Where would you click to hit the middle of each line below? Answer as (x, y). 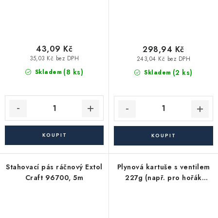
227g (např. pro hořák (163, 177)
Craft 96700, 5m (54, 177)
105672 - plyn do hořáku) (163, 188)
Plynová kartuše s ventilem (163, 167)
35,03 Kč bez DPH (54, 59)
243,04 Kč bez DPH (163, 59)
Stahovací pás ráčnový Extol (54, 167)
